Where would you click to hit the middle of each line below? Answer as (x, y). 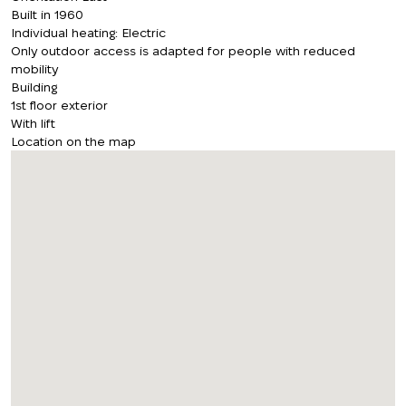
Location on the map (73, 141)
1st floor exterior (59, 105)
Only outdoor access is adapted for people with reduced (183, 51)
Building (34, 87)
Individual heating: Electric (88, 33)
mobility (34, 69)
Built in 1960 (47, 14)
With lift (33, 123)
